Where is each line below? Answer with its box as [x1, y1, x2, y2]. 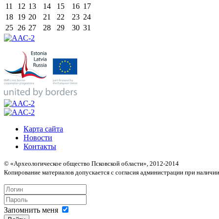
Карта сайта [23, 124, 63, 133]
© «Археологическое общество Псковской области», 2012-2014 [4, 159, 179, 167]
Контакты [23, 142, 56, 151]
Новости [23, 133, 52, 142]
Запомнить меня [4, 205, 58, 214]
